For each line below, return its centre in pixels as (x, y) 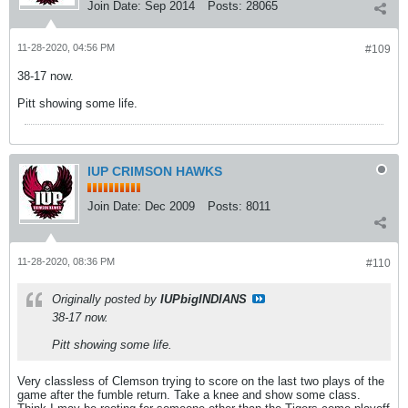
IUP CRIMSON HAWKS (155, 171)
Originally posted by (106, 299)
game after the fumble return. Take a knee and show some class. (189, 395)
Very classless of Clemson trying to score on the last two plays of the (201, 381)
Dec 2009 (170, 206)
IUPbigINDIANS (204, 299)
